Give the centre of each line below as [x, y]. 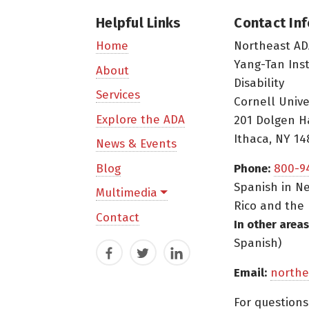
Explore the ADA [140, 119]
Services [118, 95]
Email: [251, 272]
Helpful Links [139, 22]
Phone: [252, 168]
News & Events [136, 144]
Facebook [125, 256]
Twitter [152, 256]
